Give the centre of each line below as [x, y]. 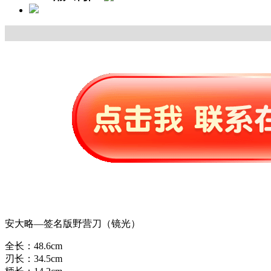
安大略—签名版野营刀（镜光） [73, 224]
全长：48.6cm [34, 246]
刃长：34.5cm [34, 259]
